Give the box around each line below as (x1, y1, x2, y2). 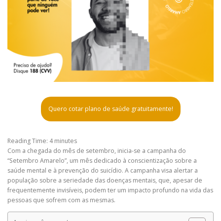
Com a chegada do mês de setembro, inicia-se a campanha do (7, 147, 186, 155)
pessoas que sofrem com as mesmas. (7, 196, 117, 205)
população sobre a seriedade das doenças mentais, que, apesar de (7, 176, 202, 185)
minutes (54, 137, 77, 146)
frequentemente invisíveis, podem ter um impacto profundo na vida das (7, 186, 213, 195)
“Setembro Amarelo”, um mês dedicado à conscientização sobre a (7, 156, 197, 165)
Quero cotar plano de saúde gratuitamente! (48, 105, 173, 113)
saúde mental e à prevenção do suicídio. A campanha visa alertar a (7, 166, 198, 175)
